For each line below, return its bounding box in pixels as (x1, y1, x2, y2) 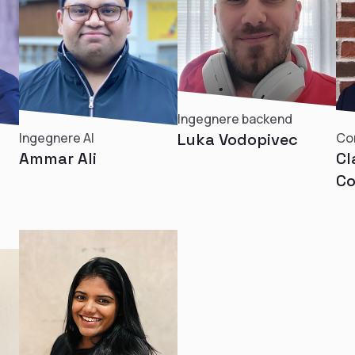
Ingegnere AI (19, 129, 94, 147)
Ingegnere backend (177, 110, 292, 128)
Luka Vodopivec (177, 129, 298, 150)
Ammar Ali (19, 148, 97, 169)
